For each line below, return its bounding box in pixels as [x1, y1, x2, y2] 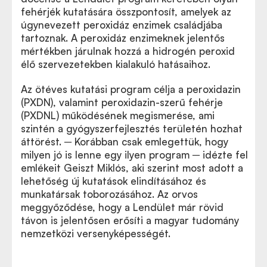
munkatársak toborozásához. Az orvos [21, 187, 198, 200]
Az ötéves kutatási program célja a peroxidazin [21, 82, 241, 95]
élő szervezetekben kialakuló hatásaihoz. [21, 57, 210, 70]
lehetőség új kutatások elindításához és [21, 174, 206, 187]
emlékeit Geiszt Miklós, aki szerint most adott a [21, 161, 243, 174]
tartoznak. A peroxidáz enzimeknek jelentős [21, 31, 225, 44]
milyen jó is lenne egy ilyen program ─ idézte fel [21, 148, 248, 161]
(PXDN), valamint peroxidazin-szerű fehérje [21, 95, 223, 108]
